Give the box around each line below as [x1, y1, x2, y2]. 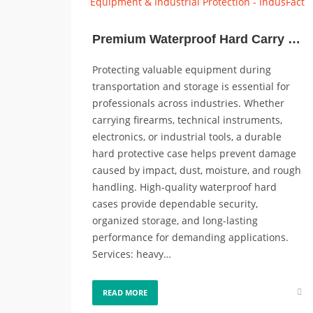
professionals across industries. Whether [92, 96, 284, 110]
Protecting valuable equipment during [92, 63, 271, 76]
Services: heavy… [92, 247, 171, 261]
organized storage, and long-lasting [92, 214, 258, 227]
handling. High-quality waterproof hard [92, 180, 277, 194]
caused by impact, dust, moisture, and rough [92, 163, 301, 177]
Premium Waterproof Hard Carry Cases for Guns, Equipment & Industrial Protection [288, 32, 300, 46]
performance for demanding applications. [92, 231, 289, 244]
